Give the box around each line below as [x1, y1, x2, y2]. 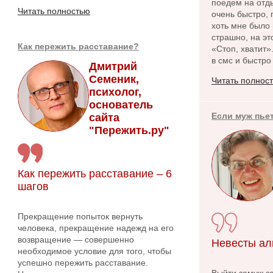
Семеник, [89, 73, 139, 85]
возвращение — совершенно [18, 234, 134, 244]
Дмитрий [89, 60, 137, 73]
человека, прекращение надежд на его [18, 222, 174, 233]
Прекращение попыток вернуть [18, 211, 143, 221]
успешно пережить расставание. [18, 257, 148, 268]
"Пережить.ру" [89, 124, 169, 136]
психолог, [89, 85, 141, 98]
